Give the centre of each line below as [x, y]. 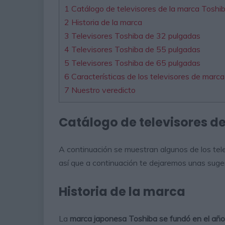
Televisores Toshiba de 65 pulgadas [135, 63]
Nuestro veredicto [102, 90]
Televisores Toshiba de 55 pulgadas [135, 49]
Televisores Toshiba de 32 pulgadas [135, 36]
